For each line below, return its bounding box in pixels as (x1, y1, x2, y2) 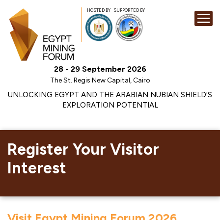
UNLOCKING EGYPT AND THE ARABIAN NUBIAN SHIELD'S (8, 90, 212, 99)
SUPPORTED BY (113, 7, 145, 13)
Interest (7, 159, 66, 177)
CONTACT (179, 120, 210, 127)
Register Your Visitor (7, 140, 159, 159)
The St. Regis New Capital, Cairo (50, 76, 150, 84)
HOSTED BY (87, 7, 110, 13)
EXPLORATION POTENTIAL (62, 101, 158, 110)
